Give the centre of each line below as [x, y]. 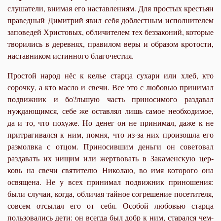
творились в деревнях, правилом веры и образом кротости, [110, 43]
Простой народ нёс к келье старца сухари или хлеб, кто [110, 75]
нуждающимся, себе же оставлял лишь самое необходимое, [110, 110]
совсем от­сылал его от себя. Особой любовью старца [110, 205]
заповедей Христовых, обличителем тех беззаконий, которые [110, 32]
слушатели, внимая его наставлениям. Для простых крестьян [110, 8]
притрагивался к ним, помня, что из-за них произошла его [110, 134]
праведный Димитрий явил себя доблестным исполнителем [110, 20]
